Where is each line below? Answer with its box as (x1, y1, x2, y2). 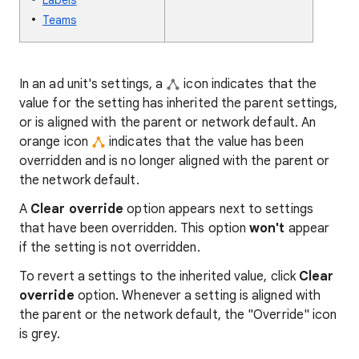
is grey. (19, 326, 60, 342)
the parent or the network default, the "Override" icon (19, 307, 337, 323)
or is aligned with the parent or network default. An (19, 115, 317, 131)
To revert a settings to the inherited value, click (19, 268, 300, 284)
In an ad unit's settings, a (19, 76, 167, 92)
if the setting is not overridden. (19, 240, 200, 256)
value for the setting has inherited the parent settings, (19, 95, 338, 111)
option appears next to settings (123, 201, 313, 217)
